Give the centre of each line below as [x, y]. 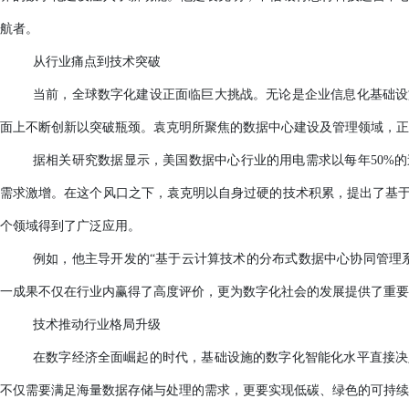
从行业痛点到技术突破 [97, 62]
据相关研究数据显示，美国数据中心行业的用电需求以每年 [202, 160]
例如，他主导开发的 [91, 259]
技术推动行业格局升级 [97, 325]
